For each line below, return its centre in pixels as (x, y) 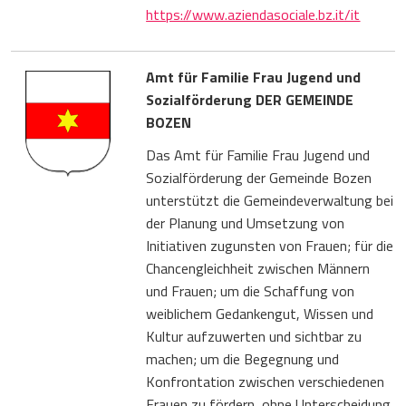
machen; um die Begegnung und (243, 358)
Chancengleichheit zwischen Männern (258, 268)
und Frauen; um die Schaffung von (251, 290)
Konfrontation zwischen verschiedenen (266, 381)
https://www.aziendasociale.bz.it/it (253, 14)
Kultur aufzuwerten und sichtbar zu (254, 336)
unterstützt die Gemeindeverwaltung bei (270, 200)
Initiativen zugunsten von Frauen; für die (270, 245)
